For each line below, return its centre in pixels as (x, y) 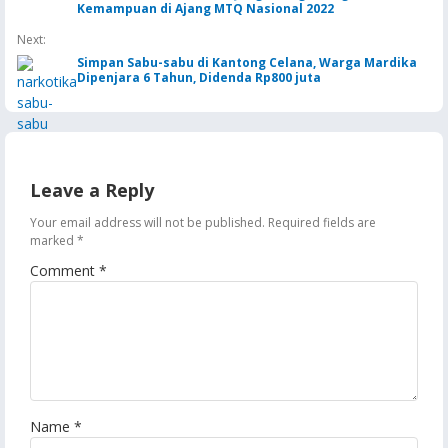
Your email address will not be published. (147, 222)
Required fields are (322, 222)
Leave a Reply (92, 190)
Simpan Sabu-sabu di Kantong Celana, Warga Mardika (247, 62)
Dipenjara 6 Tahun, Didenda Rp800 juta (199, 77)
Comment (64, 270)
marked (53, 240)
